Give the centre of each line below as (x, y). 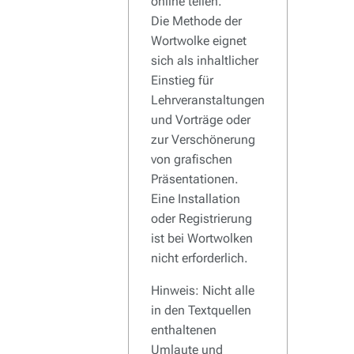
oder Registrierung (201, 218)
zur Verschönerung (203, 139)
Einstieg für (182, 80)
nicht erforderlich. (200, 258)
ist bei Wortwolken (202, 238)
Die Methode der (196, 21)
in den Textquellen (201, 310)
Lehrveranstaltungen (208, 100)
